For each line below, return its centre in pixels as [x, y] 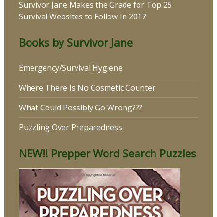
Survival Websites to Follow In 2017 [82, 17]
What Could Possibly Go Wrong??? [80, 108]
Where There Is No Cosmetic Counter [87, 88]
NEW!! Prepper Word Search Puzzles [107, 153]
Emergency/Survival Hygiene [70, 68]
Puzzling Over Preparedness [70, 128]
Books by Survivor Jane [76, 42]
